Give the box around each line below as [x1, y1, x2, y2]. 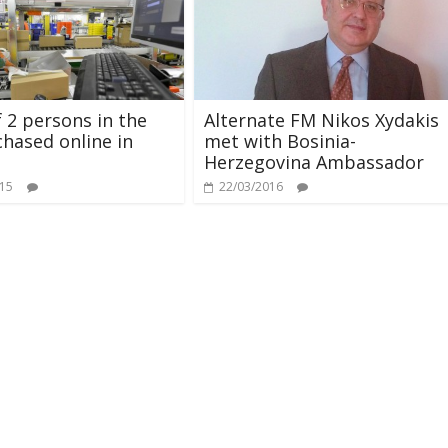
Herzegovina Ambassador [204, 149, 424, 174]
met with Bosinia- [204, 128, 356, 153]
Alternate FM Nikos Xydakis [204, 107, 439, 132]
